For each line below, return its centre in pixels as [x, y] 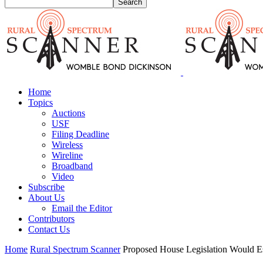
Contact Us [49, 229]
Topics [41, 102]
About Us [46, 198]
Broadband [72, 166]
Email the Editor [82, 208]
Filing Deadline [80, 134]
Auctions [68, 113]
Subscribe [46, 187]
